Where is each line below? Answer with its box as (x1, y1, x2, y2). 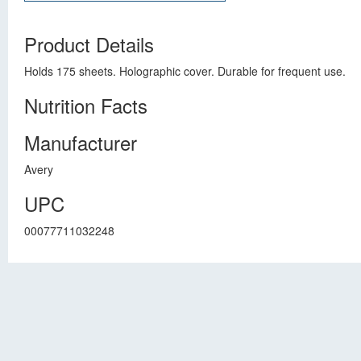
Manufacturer (24, 128, 137, 156)
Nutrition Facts (24, 91, 147, 119)
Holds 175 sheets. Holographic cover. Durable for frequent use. (24, 63, 346, 79)
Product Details (24, 30, 154, 58)
